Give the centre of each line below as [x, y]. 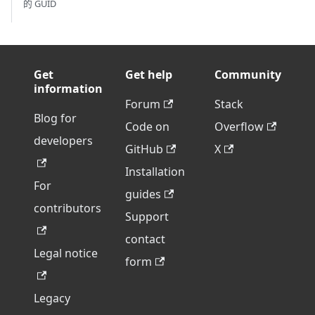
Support [147, 217]
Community [248, 75]
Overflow [239, 127]
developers [63, 141]
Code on [147, 127]
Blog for [55, 118]
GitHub [144, 149]
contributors [67, 208]
